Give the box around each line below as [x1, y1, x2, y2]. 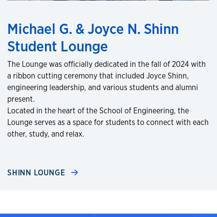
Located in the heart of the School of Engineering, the [7, 106, 189, 116]
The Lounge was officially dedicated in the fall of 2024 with [7, 59, 206, 69]
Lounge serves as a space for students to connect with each [7, 117, 209, 127]
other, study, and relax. [7, 129, 84, 139]
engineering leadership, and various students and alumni [7, 82, 198, 93]
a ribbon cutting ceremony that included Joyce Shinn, [7, 71, 189, 81]
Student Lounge [7, 36, 108, 56]
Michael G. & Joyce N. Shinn [7, 19, 179, 38]
